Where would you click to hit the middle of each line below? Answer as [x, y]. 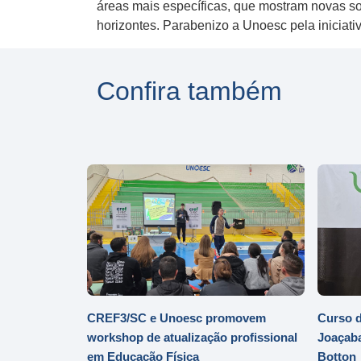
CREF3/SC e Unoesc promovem [176, 318]
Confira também [189, 91]
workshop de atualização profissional [192, 337]
